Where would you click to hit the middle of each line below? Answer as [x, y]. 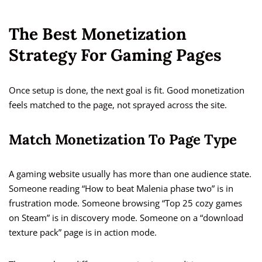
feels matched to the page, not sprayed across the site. [118, 105]
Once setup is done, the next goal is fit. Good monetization [127, 90]
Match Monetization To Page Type [123, 140]
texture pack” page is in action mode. [83, 232]
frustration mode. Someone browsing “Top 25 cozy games [125, 203]
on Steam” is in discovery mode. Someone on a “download [126, 218]
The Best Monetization [98, 34]
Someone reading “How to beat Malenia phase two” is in [121, 189]
